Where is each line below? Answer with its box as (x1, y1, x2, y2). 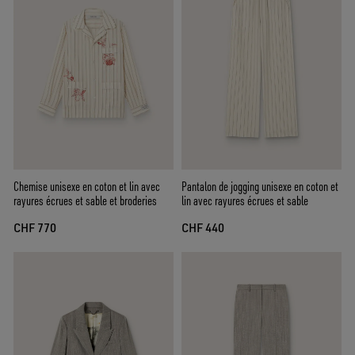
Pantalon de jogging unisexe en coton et (181, 178, 338, 195)
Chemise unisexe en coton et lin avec (13, 178, 160, 195)
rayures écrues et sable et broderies (13, 193, 157, 209)
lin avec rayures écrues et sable (181, 193, 308, 209)
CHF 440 (181, 220, 224, 236)
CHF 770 (13, 220, 56, 236)
